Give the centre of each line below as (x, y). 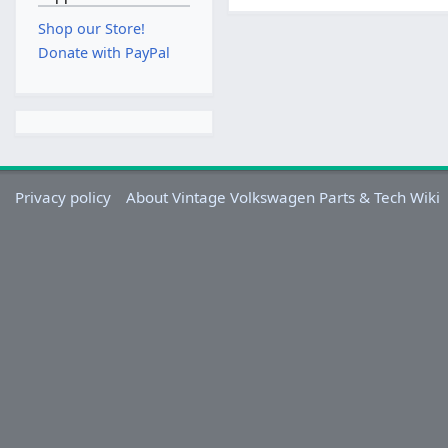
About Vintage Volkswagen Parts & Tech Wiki (283, 196)
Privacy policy (63, 196)
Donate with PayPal (103, 52)
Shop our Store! (91, 29)
